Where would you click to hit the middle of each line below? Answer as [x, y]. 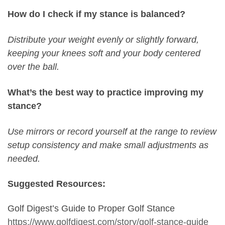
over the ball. [33, 67]
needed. [24, 159]
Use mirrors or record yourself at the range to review [112, 132]
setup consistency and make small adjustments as [108, 145]
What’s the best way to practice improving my [105, 93]
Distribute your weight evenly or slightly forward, [103, 40]
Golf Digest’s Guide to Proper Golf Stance [91, 209]
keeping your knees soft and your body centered [104, 53]
